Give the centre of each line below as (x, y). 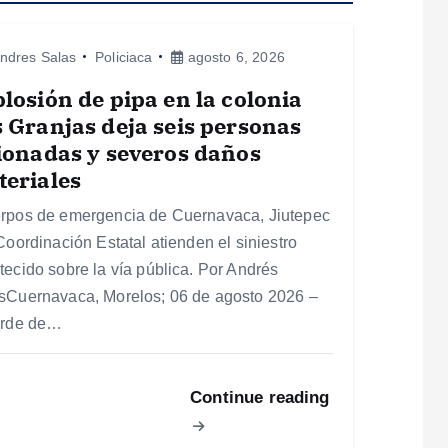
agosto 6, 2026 (234, 56)
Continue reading (260, 397)
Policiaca (124, 56)
